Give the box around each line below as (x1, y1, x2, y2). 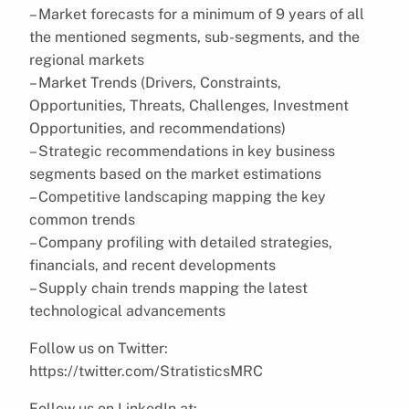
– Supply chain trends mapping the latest (29, 278, 308, 297)
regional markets (29, 50, 144, 68)
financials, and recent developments (29, 256, 276, 274)
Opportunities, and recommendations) (29, 119, 286, 137)
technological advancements (29, 301, 225, 320)
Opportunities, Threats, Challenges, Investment (29, 96, 349, 114)
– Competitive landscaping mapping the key (29, 187, 326, 205)
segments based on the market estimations (29, 164, 321, 183)
